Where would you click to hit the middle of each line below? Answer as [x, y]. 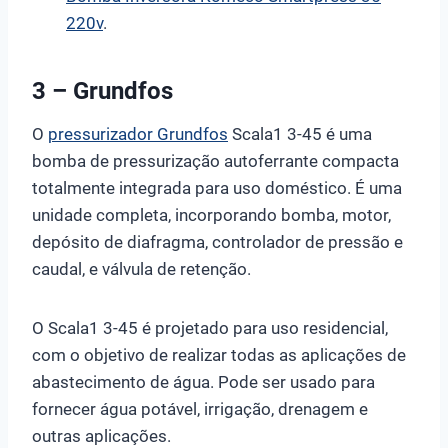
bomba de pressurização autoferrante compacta [215, 160]
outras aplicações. [101, 435]
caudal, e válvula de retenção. [141, 268]
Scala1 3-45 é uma [300, 133]
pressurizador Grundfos [138, 133]
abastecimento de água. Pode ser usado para [203, 381]
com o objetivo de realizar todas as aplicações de [219, 354]
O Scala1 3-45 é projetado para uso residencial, [210, 327]
